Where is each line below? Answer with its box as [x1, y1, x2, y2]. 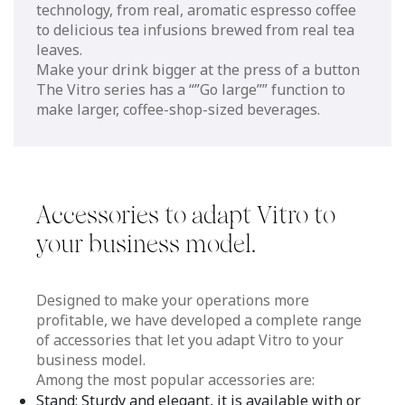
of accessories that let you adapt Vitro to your [36, 329, 344, 350]
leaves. [36, 39, 82, 60]
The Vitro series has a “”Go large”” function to [36, 79, 345, 99]
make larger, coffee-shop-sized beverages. [36, 99, 320, 119]
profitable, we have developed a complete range [36, 309, 362, 330]
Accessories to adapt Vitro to [36, 200, 335, 230]
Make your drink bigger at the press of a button [36, 59, 360, 80]
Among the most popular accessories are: [36, 369, 315, 390]
